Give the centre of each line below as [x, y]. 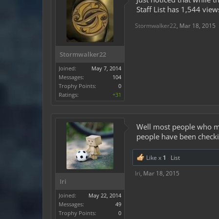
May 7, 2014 [106, 68]
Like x [154, 158]
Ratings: [69, 95]
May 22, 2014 [105, 195]
